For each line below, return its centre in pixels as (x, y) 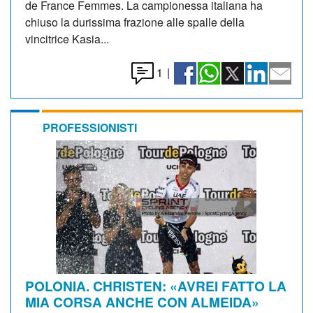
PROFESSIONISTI (90, 127)
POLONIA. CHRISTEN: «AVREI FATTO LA (156, 285)
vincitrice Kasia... (67, 38)
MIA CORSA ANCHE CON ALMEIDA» (142, 301)
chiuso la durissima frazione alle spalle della (135, 22)
